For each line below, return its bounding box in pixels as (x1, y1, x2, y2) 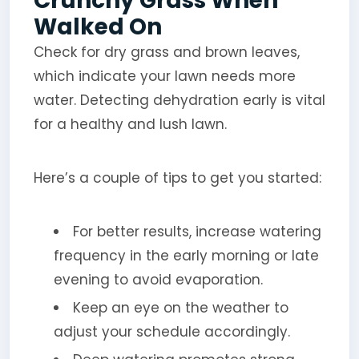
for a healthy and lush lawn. (33, 114, 227, 134)
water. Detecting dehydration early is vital (33, 90, 325, 110)
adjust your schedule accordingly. (53, 321, 290, 341)
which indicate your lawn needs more (33, 66, 296, 86)
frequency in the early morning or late (53, 245, 319, 265)
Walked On (33, 10, 162, 42)
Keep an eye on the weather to (72, 297, 288, 317)
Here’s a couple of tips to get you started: (33, 167, 321, 188)
